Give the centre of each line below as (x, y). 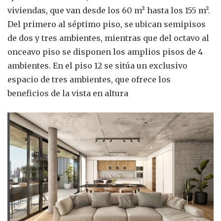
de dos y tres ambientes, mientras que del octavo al (108, 38)
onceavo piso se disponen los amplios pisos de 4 (105, 52)
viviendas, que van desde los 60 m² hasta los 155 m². (109, 10)
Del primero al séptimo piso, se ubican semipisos (107, 24)
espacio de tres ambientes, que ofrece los (89, 79)
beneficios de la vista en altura (68, 93)
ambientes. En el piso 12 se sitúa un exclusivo (97, 65)
